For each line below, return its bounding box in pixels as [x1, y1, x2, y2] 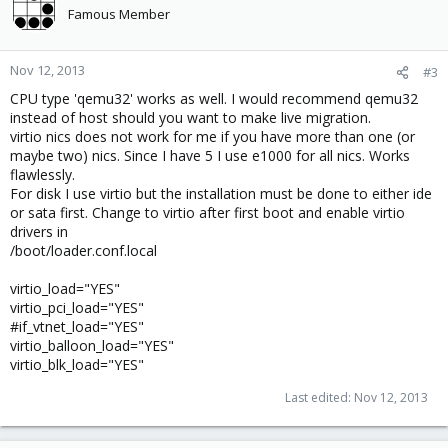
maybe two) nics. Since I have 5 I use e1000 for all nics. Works [10, 146, 410, 165]
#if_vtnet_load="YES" [10, 317, 144, 336]
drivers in [10, 222, 68, 241]
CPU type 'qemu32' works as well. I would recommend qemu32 [10, 89, 418, 108]
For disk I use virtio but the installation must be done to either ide [10, 184, 432, 203]
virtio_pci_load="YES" [10, 298, 144, 317]
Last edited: [285, 389, 354, 406]
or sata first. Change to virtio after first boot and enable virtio [10, 203, 405, 222]
